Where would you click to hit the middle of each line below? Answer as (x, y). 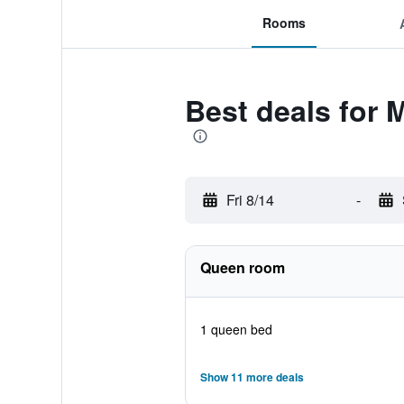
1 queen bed (236, 329)
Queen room (242, 267)
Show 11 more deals (252, 377)
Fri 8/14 (250, 200)
